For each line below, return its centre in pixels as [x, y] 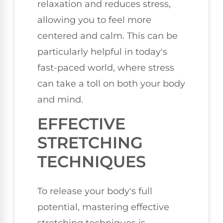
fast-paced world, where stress [106, 67]
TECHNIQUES [92, 162]
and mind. [60, 99]
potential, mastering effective [103, 207]
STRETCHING [90, 143]
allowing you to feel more [94, 20]
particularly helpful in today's [102, 52]
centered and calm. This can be [108, 36]
